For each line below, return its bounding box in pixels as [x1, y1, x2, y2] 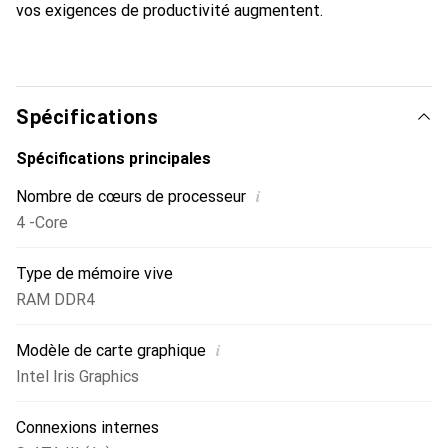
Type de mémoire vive [16, 264, 173, 283]
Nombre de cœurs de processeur [16, 187, 246, 206]
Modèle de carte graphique [16, 341, 206, 360]
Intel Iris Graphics [16, 367, 139, 386]
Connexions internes [16, 418, 159, 437]
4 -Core [16, 213, 68, 232]
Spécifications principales [16, 149, 211, 168]
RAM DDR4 [16, 290, 95, 309]
